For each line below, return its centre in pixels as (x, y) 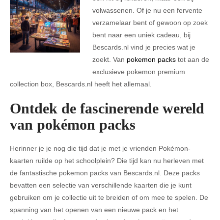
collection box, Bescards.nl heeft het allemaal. (81, 84)
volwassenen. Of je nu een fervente (147, 10)
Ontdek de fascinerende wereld (107, 108)
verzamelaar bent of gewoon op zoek (150, 23)
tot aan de (192, 59)
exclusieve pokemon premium (138, 72)
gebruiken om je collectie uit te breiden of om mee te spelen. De (109, 197)
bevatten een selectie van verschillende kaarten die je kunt (101, 185)
